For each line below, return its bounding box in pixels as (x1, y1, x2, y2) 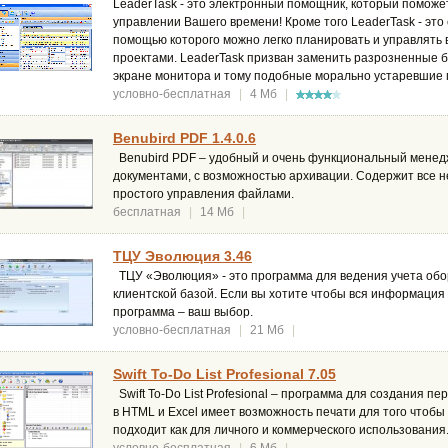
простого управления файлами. (113, 187, 294, 202)
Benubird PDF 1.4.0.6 (113, 130, 256, 147)
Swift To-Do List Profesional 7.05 (113, 366, 336, 383)
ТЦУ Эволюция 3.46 (113, 248, 252, 265)
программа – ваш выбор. (113, 305, 253, 320)
